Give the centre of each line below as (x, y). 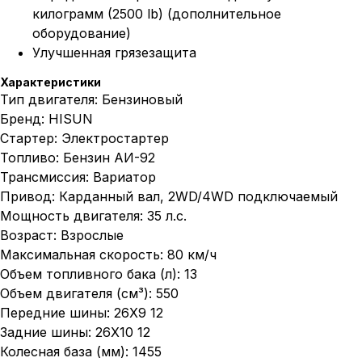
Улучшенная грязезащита (114, 53)
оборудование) (82, 34)
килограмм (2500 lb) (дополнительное (157, 14)
